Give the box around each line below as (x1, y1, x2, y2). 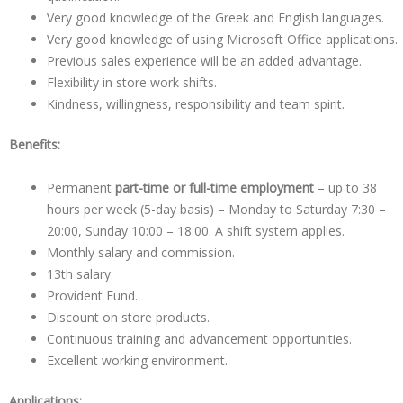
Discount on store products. (47, 309, 210, 326)
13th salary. (47, 265, 113, 282)
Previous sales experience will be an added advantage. (47, 51, 362, 69)
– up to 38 (314, 179, 377, 196)
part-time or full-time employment (115, 179, 314, 196)
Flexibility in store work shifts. (47, 73, 217, 91)
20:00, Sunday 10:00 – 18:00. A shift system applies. (47, 222, 345, 239)
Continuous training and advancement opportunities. (47, 330, 352, 347)
